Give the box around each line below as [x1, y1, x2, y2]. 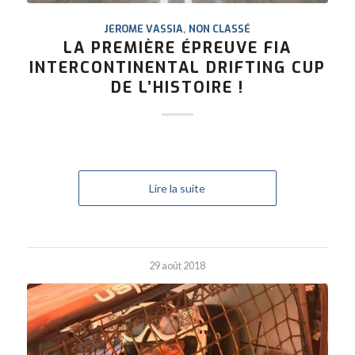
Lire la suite [149, 181, 206, 196]
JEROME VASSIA [104, 22, 184, 36]
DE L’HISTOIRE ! [110, 77, 244, 98]
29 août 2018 [149, 260, 206, 273]
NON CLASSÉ [189, 22, 251, 36]
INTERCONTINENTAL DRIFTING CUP [29, 57, 326, 78]
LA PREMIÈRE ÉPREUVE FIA [63, 37, 292, 59]
